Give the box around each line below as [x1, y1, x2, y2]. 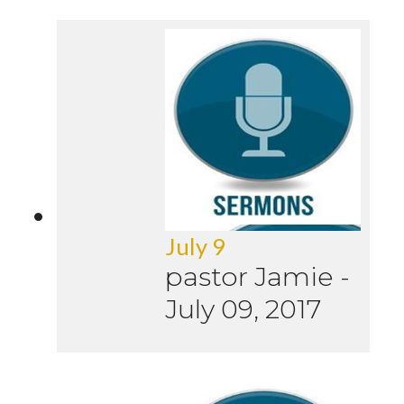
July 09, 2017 [165, 293, 321, 326]
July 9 [165, 233, 225, 261]
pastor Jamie [165, 261, 334, 293]
